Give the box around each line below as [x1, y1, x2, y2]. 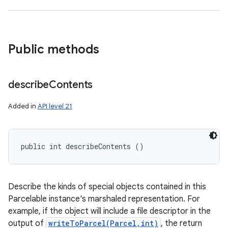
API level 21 [38, 102, 72, 110]
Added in [8, 102, 38, 110]
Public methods [8, 42, 99, 57]
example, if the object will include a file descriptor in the [8, 206, 211, 216]
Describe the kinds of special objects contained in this [8, 182, 206, 192]
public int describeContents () [21, 141, 144, 151]
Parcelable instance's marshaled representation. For [8, 194, 200, 204]
